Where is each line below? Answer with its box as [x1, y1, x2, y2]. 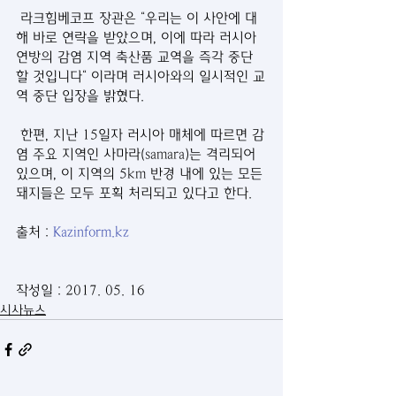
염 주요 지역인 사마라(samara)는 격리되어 [16, 146, 260, 164]
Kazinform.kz [53, 224, 129, 241]
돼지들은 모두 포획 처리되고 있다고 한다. [16, 185, 252, 202]
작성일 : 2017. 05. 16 [16, 282, 145, 300]
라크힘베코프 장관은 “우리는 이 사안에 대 [16, 10, 257, 27]
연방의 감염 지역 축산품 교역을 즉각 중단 [16, 49, 253, 66]
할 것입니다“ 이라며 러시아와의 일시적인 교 [16, 68, 265, 86]
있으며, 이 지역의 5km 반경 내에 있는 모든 [16, 165, 267, 183]
